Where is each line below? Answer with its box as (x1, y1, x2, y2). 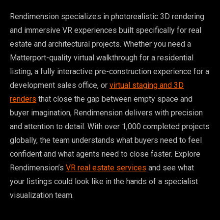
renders (10, 94, 36, 104)
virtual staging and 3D (110, 81, 184, 90)
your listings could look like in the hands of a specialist (10, 177, 198, 187)
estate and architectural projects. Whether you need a (10, 39, 191, 49)
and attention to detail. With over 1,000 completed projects (10, 122, 210, 132)
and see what (146, 163, 194, 173)
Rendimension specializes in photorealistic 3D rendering (10, 12, 204, 22)
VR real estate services (66, 163, 146, 173)
